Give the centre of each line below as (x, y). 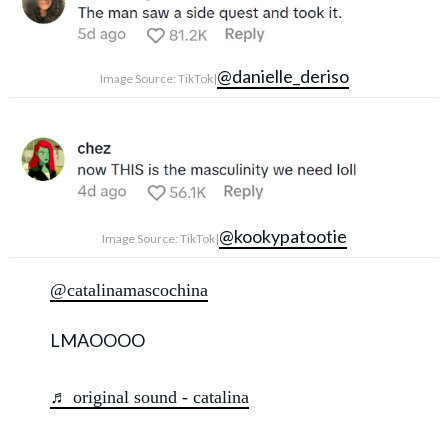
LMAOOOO (97, 339)
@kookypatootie (282, 235)
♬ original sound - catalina (149, 396)
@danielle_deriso (282, 76)
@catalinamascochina (129, 289)
